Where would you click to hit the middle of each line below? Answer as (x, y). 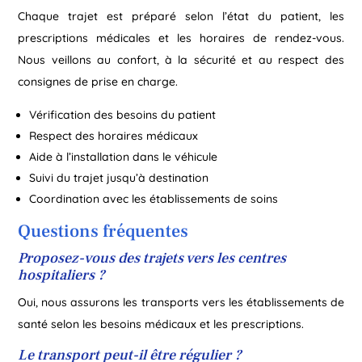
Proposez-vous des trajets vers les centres (152, 258)
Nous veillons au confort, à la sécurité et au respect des (181, 59)
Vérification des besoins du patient (123, 114)
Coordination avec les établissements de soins (154, 198)
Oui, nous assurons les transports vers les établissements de (181, 302)
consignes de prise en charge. (98, 81)
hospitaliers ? (62, 275)
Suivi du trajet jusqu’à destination (119, 177)
